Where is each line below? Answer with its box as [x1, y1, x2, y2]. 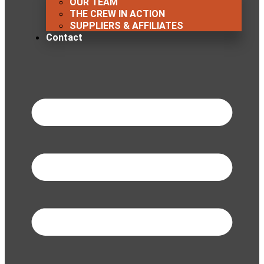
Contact [46, 32, 82, 44]
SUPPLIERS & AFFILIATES [70, 20, 183, 32]
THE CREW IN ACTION [70, 8, 165, 20]
